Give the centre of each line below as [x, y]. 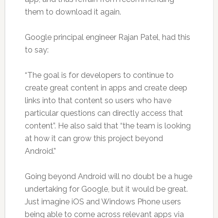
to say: [36, 50]
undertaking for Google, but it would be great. [106, 189]
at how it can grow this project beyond [94, 138]
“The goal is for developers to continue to [99, 75]
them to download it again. [73, 12]
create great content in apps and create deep [106, 88]
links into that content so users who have [98, 100]
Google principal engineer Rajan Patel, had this [107, 37]
